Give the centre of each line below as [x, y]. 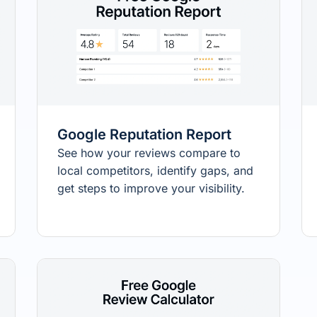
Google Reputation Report [144, 135]
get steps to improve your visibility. [151, 189]
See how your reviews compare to [149, 153]
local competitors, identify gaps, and [155, 171]
